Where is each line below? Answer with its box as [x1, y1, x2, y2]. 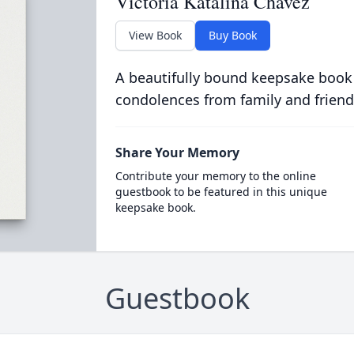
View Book [128, 28, 182, 43]
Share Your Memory [115, 144, 239, 161]
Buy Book [208, 28, 257, 43]
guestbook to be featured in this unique [115, 184, 327, 199]
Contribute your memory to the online [115, 168, 316, 183]
